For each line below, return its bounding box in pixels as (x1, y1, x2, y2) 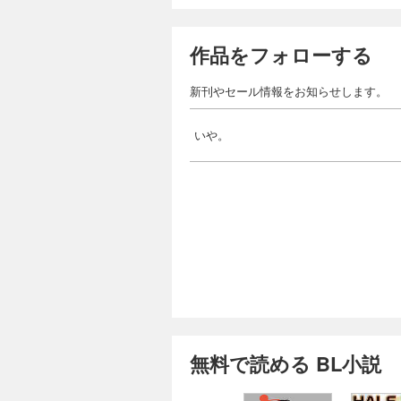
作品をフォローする (190, 39, 372, 69)
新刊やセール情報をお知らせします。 (190, 81, 388, 99)
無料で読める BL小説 (190, 348, 381, 378)
